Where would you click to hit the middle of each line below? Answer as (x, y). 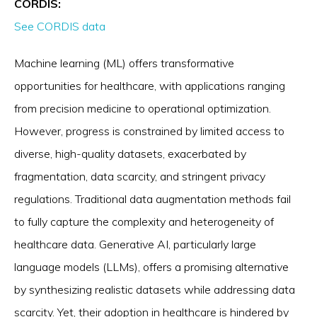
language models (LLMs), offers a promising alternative (151, 267)
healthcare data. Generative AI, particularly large (135, 244)
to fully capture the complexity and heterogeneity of (144, 221)
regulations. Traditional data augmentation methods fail (152, 199)
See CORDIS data (60, 26)
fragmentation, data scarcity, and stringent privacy (140, 176)
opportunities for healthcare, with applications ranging (150, 86)
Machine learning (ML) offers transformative (124, 63)
